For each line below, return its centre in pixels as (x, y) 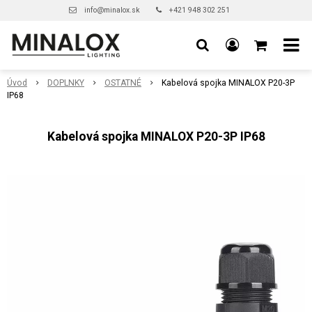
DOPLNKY (66, 83)
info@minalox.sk (112, 10)
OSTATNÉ (123, 83)
